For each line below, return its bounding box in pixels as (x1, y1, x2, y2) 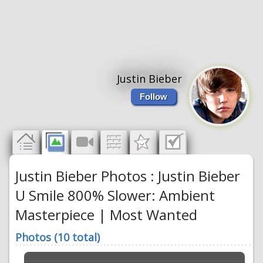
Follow (140, 92, 168, 102)
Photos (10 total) (15, 230, 100, 244)
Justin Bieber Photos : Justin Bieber (15, 166, 241, 186)
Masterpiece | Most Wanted (15, 205, 198, 224)
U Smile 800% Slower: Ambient (15, 186, 215, 205)
